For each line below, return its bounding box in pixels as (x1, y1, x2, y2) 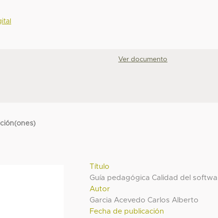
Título (90, 163, 110, 170)
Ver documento (118, 56, 168, 63)
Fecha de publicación (90, 207, 164, 215)
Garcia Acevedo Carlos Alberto (90, 196, 199, 204)
